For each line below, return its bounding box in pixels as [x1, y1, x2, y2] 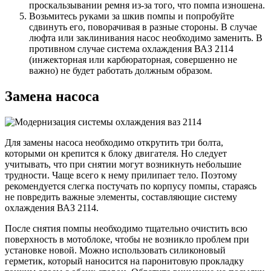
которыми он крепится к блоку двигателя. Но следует [5, 148, 227, 158]
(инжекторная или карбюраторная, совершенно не [29, 54, 237, 65]
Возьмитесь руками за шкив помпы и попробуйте [29, 10, 234, 21]
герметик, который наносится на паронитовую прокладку [5, 255, 244, 266]
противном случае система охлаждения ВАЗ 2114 [29, 43, 233, 54]
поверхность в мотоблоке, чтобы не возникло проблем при [5, 233, 249, 244]
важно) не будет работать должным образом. [29, 65, 212, 76]
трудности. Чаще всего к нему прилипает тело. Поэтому [5, 169, 237, 180]
